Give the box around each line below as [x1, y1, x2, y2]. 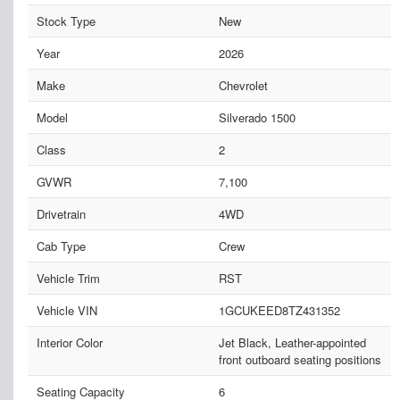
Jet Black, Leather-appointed [218, 334, 366, 352]
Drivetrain [37, 205, 86, 223]
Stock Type [37, 12, 96, 30]
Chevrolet [218, 77, 268, 95]
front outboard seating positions [218, 351, 381, 369]
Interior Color [37, 334, 103, 352]
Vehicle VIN [37, 302, 97, 320]
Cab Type [37, 237, 86, 255]
